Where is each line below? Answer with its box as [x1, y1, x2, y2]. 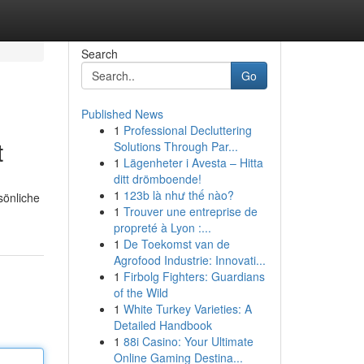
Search [80, 45, 118, 62]
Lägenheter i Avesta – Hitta [123, 154, 263, 171]
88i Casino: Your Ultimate [123, 333, 253, 349]
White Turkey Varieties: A [123, 301, 252, 317]
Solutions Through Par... [113, 138, 238, 154]
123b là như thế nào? [123, 187, 234, 203]
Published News [80, 106, 163, 122]
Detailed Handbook [113, 317, 212, 333]
